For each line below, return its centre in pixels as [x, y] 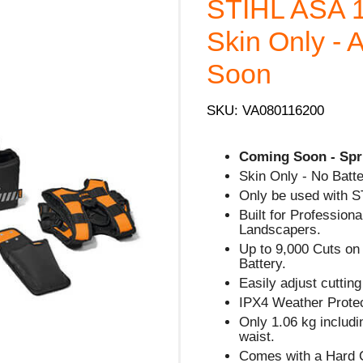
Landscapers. [280, 229]
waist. [257, 336]
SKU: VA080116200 [266, 110]
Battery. [263, 263]
